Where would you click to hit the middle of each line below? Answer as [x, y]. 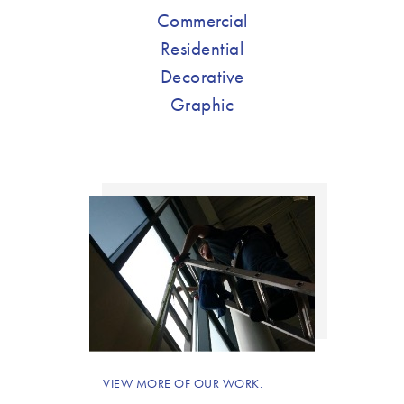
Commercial [202, 21]
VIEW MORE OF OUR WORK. [183, 384]
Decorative [202, 77]
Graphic [202, 105]
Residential [202, 49]
